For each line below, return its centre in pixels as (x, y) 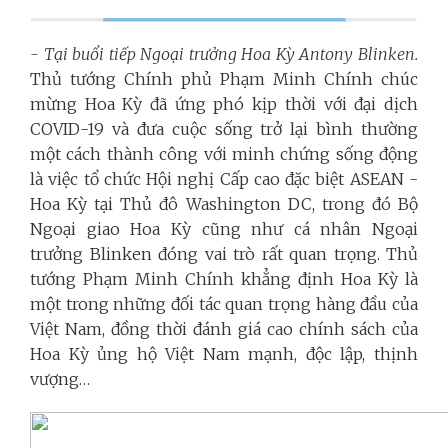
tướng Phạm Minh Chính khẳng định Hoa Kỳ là (224, 278)
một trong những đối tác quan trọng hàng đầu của (224, 303)
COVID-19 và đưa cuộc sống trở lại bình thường (224, 128)
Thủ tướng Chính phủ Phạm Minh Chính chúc (224, 78)
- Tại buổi (67, 53)
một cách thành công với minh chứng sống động (224, 153)
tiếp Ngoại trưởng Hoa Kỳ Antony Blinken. (261, 53)
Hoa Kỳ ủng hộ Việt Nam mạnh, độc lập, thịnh (224, 353)
